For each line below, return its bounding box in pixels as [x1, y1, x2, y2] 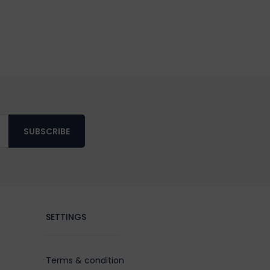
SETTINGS [46, 210, 86, 223]
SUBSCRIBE [24, 125, 70, 137]
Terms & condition [46, 254, 124, 266]
